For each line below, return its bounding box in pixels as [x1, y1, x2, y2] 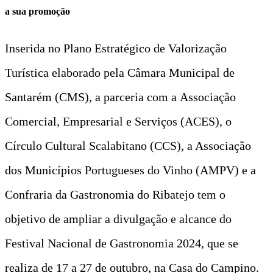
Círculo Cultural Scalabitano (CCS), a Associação [5, 138, 251, 152]
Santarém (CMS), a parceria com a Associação [5, 90, 236, 104]
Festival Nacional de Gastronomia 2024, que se [5, 236, 238, 250]
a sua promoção [5, 5, 70, 16]
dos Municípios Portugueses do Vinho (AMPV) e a [5, 163, 256, 177]
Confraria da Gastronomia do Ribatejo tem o [5, 187, 225, 201]
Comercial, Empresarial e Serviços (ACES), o [5, 114, 232, 128]
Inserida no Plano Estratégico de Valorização [5, 41, 227, 55]
